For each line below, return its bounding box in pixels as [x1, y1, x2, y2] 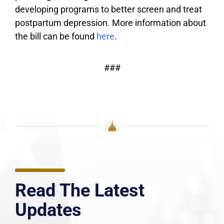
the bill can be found [15, 31, 96, 42]
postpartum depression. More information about [15, 17, 206, 28]
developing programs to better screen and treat [15, 4, 202, 15]
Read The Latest [15, 180, 144, 201]
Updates [15, 199, 81, 221]
